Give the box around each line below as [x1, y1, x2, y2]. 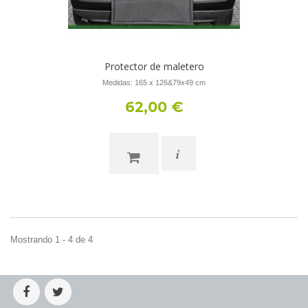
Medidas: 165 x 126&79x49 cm [102, 78, 206, 87]
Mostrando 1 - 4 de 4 [10, 234, 93, 245]
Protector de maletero [104, 60, 204, 73]
